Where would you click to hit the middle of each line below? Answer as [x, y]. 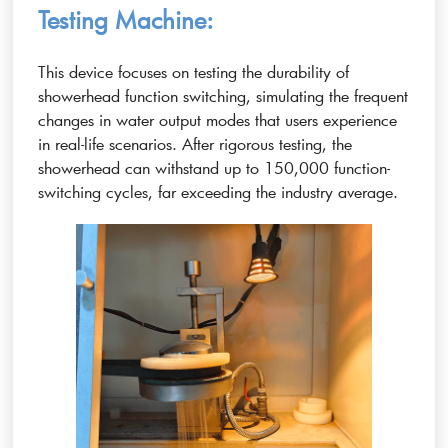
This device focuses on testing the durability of [194, 71]
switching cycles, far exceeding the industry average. [218, 191]
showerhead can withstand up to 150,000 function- [214, 167]
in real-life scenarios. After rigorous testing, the [195, 143]
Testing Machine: [126, 19]
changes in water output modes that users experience [218, 119]
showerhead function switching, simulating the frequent [223, 95]
